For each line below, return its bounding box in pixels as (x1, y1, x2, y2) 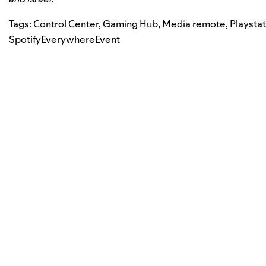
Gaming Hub (103, 17, 158, 30)
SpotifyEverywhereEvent (9, 32, 120, 46)
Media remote (162, 17, 226, 30)
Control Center (33, 17, 99, 30)
